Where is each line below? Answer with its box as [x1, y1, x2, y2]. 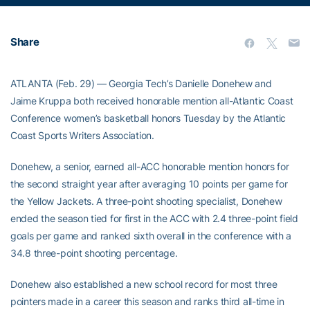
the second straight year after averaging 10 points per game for [10, 178, 288, 190]
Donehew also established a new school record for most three [10, 278, 277, 291]
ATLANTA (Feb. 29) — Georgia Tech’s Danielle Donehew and [10, 77, 272, 90]
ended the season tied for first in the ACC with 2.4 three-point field [10, 212, 298, 225]
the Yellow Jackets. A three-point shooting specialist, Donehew [10, 195, 282, 208]
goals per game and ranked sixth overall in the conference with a [10, 230, 292, 242]
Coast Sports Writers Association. [10, 129, 154, 142]
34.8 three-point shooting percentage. [10, 247, 178, 259]
